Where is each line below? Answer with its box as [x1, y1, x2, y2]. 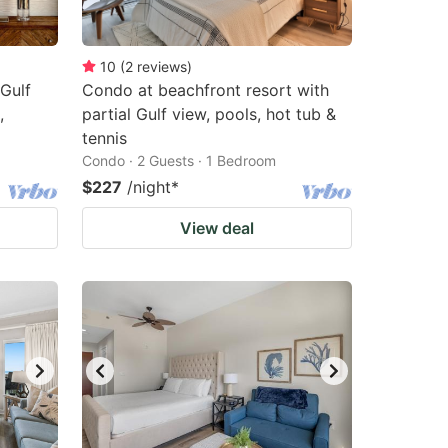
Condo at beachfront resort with [82, 80, 329, 100]
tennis [82, 128, 127, 148]
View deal [180, 218, 254, 238]
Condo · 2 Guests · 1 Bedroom [82, 152, 276, 169]
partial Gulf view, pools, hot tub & [82, 104, 336, 124]
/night [127, 177, 171, 197]
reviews [137, 58, 187, 75]
